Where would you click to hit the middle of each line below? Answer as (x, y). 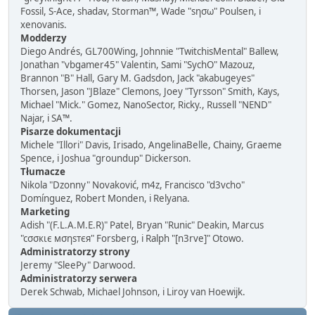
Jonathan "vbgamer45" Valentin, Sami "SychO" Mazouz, (138, 65)
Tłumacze (43, 172)
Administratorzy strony (75, 252)
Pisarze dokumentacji (71, 132)
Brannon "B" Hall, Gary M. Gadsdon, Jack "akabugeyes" (137, 78)
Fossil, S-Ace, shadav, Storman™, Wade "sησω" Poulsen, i (141, 12)
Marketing (45, 212)
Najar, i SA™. (46, 118)
